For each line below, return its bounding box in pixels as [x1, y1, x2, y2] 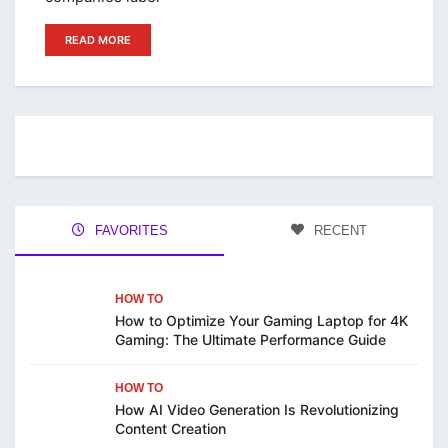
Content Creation [115, 420, 230, 438]
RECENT [309, 223, 367, 239]
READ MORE [65, 33, 131, 48]
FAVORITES [90, 223, 168, 239]
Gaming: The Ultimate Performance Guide [115, 331, 386, 349]
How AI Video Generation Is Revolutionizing [115, 401, 399, 419]
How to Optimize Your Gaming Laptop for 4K [115, 312, 408, 330]
